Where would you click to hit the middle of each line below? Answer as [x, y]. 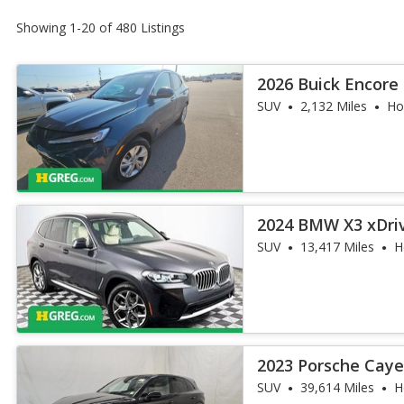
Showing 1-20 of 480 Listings [101, 28]
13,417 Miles [338, 247]
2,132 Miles [334, 106]
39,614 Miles [338, 387]
